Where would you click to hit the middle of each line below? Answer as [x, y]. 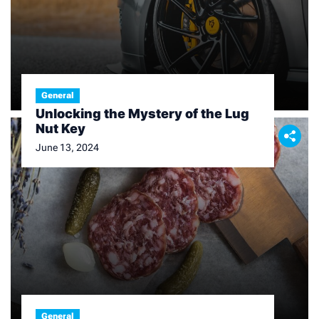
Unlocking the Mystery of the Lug [142, 114]
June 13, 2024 [67, 147]
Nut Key [61, 129]
